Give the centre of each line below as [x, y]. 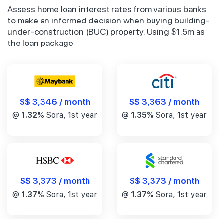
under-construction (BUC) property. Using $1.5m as [106, 31]
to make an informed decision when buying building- [109, 20]
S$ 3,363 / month [164, 101]
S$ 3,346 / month [55, 101]
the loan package [40, 43]
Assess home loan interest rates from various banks [107, 9]
